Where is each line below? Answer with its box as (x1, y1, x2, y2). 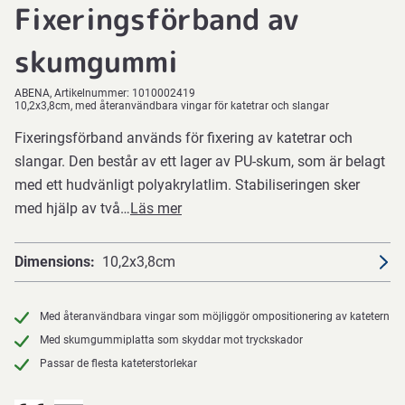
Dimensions (14, 253, 90, 270)
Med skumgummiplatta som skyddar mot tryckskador (40, 334, 303, 346)
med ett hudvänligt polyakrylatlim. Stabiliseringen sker (14, 176, 360, 193)
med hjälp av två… (14, 200, 130, 217)
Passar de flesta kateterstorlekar (40, 357, 197, 370)
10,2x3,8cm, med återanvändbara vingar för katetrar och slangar (14, 99, 329, 112)
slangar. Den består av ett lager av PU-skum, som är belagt (14, 153, 385, 170)
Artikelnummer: (54, 87, 132, 99)
